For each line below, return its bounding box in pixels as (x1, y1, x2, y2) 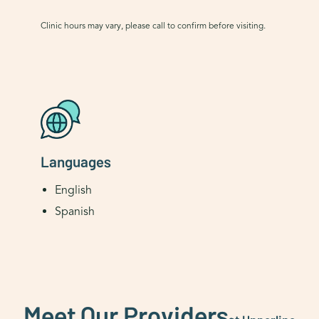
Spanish (54, 204, 95, 219)
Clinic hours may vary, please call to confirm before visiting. (40, 19, 266, 31)
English (54, 182, 92, 197)
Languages (40, 150, 111, 171)
